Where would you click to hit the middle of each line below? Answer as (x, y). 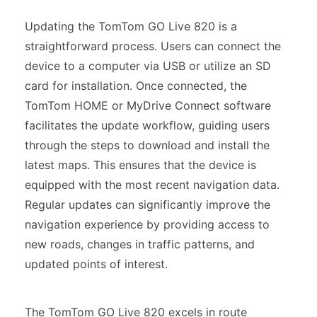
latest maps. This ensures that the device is (140, 165)
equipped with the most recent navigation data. (152, 184)
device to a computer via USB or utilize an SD (148, 65)
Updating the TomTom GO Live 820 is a (131, 26)
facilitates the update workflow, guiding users (147, 125)
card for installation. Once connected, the (136, 85)
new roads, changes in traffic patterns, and (140, 244)
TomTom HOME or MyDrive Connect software (148, 105)
